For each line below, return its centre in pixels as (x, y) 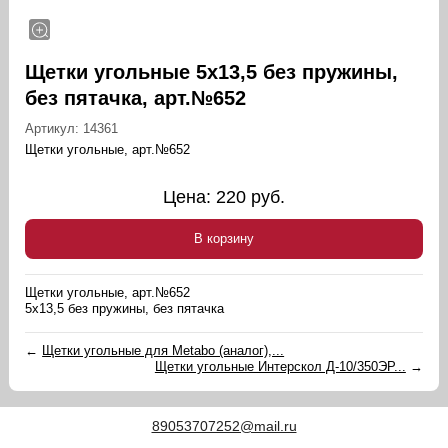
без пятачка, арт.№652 (136, 98)
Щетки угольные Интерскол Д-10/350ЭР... (280, 367)
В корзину (224, 239)
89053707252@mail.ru (224, 426)
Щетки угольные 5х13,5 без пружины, (212, 72)
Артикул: (54, 129)
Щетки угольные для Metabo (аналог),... (163, 351)
